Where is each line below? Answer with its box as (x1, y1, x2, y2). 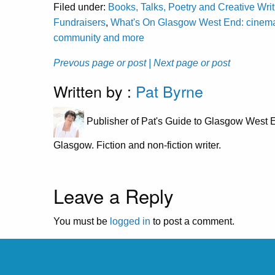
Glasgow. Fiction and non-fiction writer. (53, 139, 221, 150)
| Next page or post (149, 57, 230, 68)
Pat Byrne (136, 79, 203, 102)
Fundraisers (53, 17, 106, 28)
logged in (110, 215, 150, 227)
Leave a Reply (53, 181, 174, 209)
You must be (53, 215, 110, 227)
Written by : (53, 79, 136, 102)
